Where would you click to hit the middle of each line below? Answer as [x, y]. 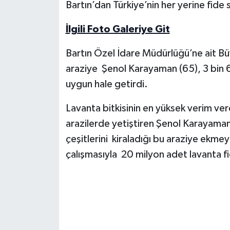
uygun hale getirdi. [107, 84]
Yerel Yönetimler [62, 24]
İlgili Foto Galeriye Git [118, 29]
